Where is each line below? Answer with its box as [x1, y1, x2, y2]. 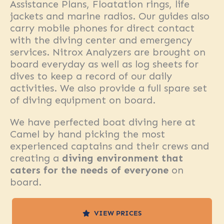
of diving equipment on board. [10, 94, 155, 106]
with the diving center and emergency [10, 34, 192, 46]
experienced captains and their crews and [10, 140, 209, 152]
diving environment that [62, 152, 183, 164]
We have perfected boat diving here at [10, 116, 195, 128]
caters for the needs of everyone [10, 164, 168, 176]
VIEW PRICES [94, 208, 141, 217]
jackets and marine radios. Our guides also [10, 10, 209, 22]
